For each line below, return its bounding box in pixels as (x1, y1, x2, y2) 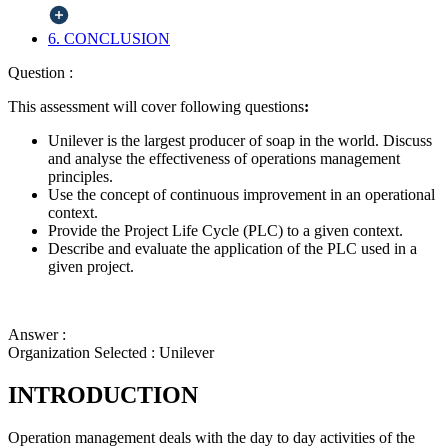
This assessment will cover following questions (8, 98, 304, 116)
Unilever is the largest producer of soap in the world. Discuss (48, 132, 432, 150)
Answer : (8, 326, 66, 344)
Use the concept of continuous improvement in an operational (48, 186, 435, 204)
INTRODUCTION (8, 382, 198, 409)
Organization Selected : (8, 344, 159, 362)
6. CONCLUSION (48, 30, 170, 48)
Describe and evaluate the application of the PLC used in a (48, 240, 417, 258)
